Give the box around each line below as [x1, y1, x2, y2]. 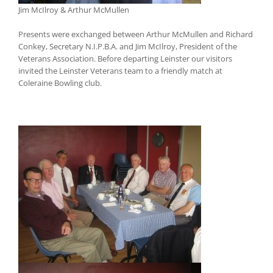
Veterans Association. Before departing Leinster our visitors [18, 53, 232, 65]
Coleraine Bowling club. [18, 77, 102, 89]
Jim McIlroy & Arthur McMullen [18, 4, 129, 16]
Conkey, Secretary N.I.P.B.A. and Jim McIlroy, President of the [18, 41, 237, 52]
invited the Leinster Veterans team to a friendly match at [18, 65, 222, 77]
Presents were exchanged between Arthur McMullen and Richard [18, 29, 253, 40]
